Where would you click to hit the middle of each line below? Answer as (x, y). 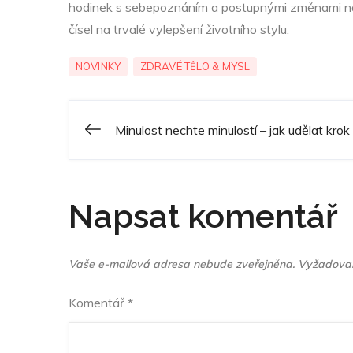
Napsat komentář (203, 216)
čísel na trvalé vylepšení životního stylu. (179, 29)
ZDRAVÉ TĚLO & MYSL (195, 66)
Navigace (158, 143)
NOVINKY (98, 66)
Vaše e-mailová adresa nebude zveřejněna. (182, 264)
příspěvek (160, 242)
